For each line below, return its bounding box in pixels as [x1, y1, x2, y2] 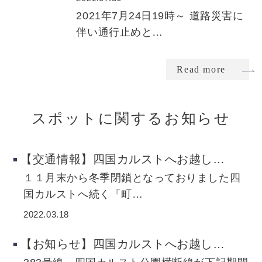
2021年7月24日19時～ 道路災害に [76, 10, 244, 22]
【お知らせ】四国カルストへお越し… [20, 237, 225, 251]
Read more [177, 64, 226, 74]
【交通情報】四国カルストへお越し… [20, 153, 225, 166]
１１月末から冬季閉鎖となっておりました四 [23, 171, 241, 184]
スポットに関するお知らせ [31, 111, 231, 127]
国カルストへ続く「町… [23, 188, 143, 200]
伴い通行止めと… [76, 26, 163, 39]
